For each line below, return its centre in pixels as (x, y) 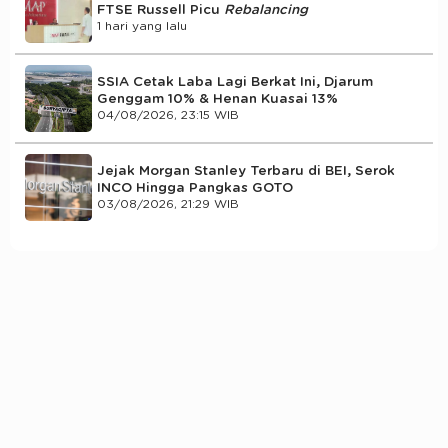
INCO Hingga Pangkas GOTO (195, 188)
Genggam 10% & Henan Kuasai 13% (217, 99)
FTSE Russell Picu (160, 10)
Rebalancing (266, 10)
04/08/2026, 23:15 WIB (168, 115)
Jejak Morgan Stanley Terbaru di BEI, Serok (246, 171)
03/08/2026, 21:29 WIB (168, 204)
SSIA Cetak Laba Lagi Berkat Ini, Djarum (235, 82)
